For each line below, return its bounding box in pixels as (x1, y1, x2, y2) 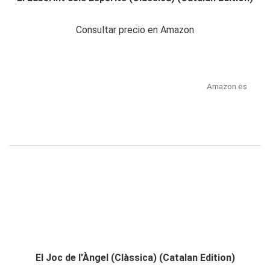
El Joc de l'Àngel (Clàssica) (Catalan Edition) (35, 252, 235, 264)
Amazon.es (206, 81, 247, 92)
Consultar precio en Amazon (76, 24, 194, 36)
